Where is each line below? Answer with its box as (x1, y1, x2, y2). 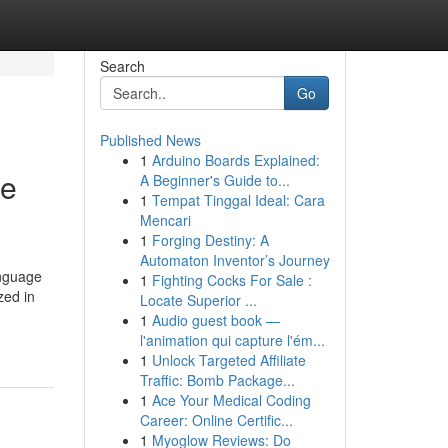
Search (99, 56, 145, 76)
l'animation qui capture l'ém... (139, 330, 325, 350)
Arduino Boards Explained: (151, 150, 320, 170)
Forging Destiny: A (151, 230, 269, 250)
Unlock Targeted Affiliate (151, 350, 306, 370)
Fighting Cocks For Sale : (151, 270, 312, 290)
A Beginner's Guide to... (139, 170, 290, 190)
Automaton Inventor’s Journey (139, 250, 330, 270)
